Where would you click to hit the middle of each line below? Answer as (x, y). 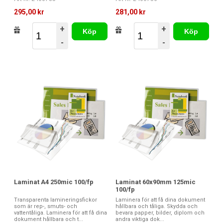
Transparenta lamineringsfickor (56, 200)
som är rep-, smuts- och (46, 206)
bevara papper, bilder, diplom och (160, 213)
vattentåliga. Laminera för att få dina (60, 213)
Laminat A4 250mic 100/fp (54, 182)
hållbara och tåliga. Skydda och (157, 206)
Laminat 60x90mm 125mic (156, 182)
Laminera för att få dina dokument (160, 200)
